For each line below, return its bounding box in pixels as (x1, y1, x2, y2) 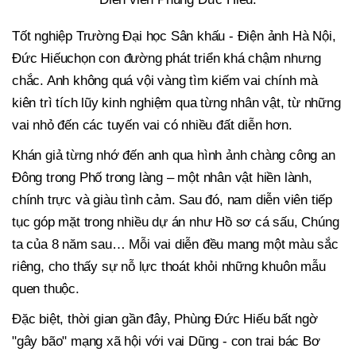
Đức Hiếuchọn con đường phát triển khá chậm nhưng (12, 51, 321, 67)
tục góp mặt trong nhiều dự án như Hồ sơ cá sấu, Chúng (12, 215, 339, 230)
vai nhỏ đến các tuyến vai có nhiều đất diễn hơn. (12, 118, 292, 133)
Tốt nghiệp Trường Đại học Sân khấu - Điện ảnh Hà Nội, (12, 29, 336, 44)
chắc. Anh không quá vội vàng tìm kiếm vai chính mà (12, 73, 318, 89)
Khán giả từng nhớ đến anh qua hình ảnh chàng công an (12, 148, 335, 164)
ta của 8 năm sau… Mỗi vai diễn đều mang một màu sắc (12, 237, 339, 253)
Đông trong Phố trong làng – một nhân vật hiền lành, (12, 170, 312, 186)
